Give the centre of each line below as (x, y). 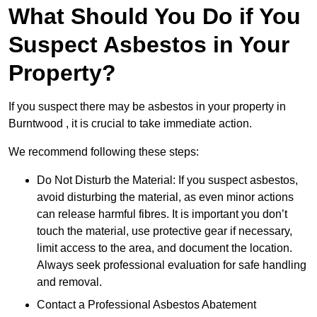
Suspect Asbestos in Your (149, 45)
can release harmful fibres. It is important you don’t (162, 214)
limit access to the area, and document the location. (165, 248)
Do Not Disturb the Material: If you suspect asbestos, (167, 180)
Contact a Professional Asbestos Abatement (146, 305)
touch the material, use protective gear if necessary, (165, 231)
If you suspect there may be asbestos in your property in (147, 107)
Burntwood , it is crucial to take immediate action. (130, 124)
